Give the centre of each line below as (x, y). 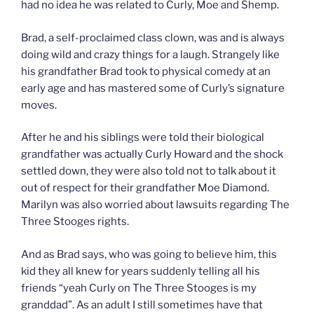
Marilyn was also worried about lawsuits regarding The (155, 205)
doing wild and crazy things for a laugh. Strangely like (150, 54)
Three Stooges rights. (75, 222)
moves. (39, 105)
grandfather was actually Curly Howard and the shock (152, 155)
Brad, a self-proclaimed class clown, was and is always (153, 37)
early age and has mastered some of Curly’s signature (153, 88)
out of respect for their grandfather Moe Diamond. (145, 188)
